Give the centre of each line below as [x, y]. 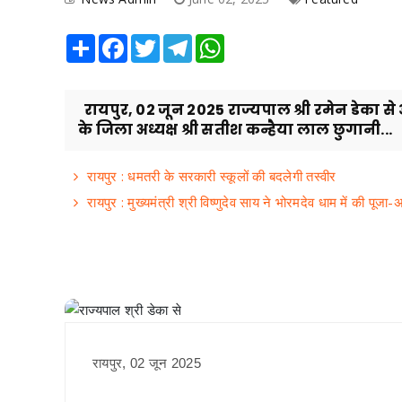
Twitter [179, 41]
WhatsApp [253, 41]
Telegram [218, 41]
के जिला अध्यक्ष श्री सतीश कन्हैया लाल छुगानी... [236, 130]
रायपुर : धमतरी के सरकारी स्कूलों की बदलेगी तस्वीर [212, 176]
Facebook [155, 41]
